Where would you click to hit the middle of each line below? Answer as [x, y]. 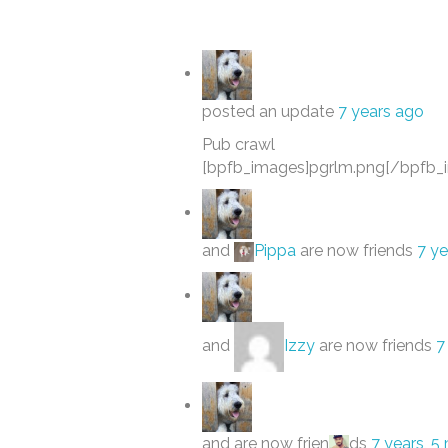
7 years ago [381, 111]
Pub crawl [238, 144]
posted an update [270, 111]
